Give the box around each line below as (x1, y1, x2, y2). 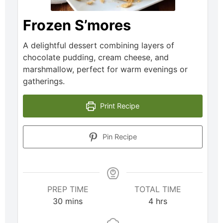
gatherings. (23, 76, 65, 87)
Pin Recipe (100, 132, 137, 141)
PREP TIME (47, 184, 89, 195)
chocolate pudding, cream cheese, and (23, 52, 169, 63)
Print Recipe (98, 102, 139, 111)
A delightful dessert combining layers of (23, 40, 174, 51)
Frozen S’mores (23, 16, 131, 34)
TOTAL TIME (134, 184, 181, 195)
